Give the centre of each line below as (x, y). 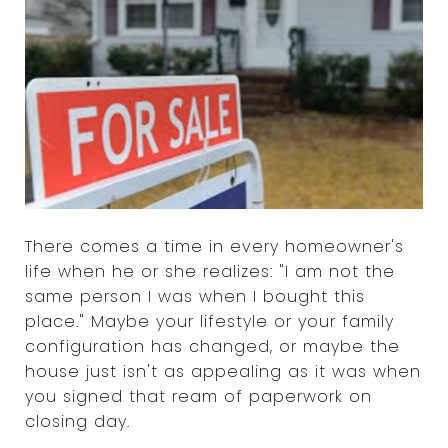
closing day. (77, 421)
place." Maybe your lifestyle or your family (209, 321)
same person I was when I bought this (195, 296)
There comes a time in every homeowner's (214, 246)
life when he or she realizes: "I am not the (210, 271)
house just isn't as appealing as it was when (223, 371)
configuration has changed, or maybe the (212, 346)
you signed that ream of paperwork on (198, 396)
